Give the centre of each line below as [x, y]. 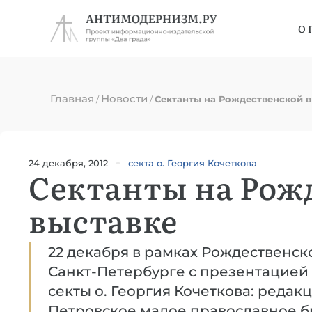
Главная [72, 99]
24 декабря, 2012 [68, 163]
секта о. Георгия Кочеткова [193, 163]
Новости [124, 99]
